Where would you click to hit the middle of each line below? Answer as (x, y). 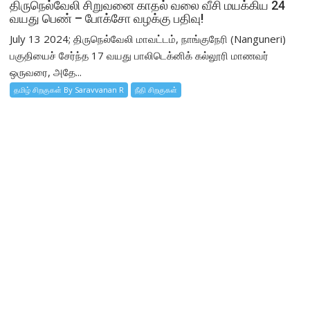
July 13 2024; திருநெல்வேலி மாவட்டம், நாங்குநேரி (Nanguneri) (148, 39)
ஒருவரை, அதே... (46, 72)
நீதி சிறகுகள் (156, 90)
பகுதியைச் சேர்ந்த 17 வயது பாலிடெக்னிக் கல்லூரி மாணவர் (139, 56)
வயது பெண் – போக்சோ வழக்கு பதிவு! (107, 19)
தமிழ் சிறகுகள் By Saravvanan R (69, 90)
